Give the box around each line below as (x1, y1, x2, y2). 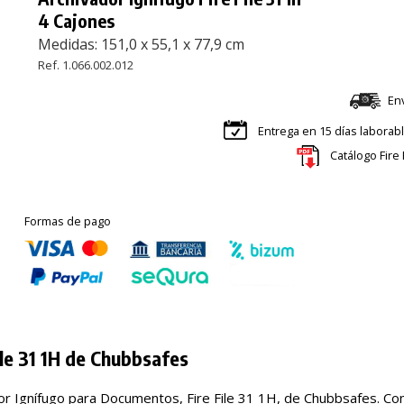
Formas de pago (24, 212, 112, 229)
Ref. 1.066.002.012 (38, 56, 134, 73)
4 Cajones (38, 8, 115, 32)
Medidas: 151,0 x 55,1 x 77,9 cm (38, 33, 245, 54)
